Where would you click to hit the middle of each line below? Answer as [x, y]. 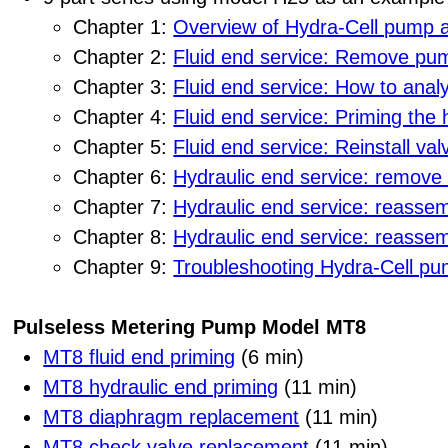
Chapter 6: [123, 176]
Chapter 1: [123, 26]
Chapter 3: [123, 86]
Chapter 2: [123, 56]
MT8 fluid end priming [139, 356]
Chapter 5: [123, 146]
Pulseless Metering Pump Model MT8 [190, 326]
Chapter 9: [123, 266]
